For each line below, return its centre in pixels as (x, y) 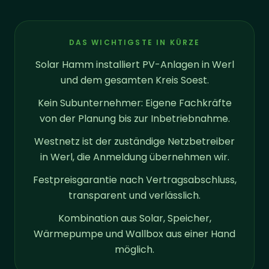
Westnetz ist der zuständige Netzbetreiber (134, 141)
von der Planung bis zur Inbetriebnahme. (134, 118)
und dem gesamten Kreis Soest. (134, 80)
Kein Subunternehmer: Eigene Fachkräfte (134, 103)
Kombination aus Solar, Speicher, (134, 218)
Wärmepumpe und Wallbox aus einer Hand (134, 234)
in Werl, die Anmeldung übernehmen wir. (134, 157)
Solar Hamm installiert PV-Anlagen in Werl (134, 64)
